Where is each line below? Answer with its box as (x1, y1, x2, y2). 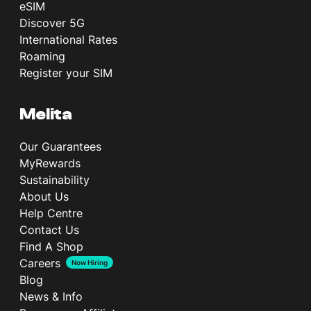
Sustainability (19, 172, 90, 187)
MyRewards (19, 155, 81, 170)
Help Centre (19, 205, 83, 220)
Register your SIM (19, 65, 112, 80)
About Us (19, 189, 69, 203)
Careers (19, 255, 60, 270)
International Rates (19, 32, 117, 47)
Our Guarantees (19, 139, 101, 153)
